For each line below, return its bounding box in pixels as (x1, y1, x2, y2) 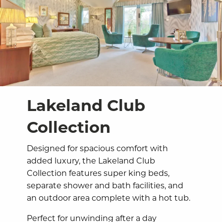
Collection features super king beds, (27, 167, 170, 178)
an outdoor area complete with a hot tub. (27, 192, 191, 203)
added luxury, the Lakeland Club (27, 155, 156, 166)
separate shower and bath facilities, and (27, 179, 184, 190)
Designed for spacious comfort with (27, 142, 168, 153)
